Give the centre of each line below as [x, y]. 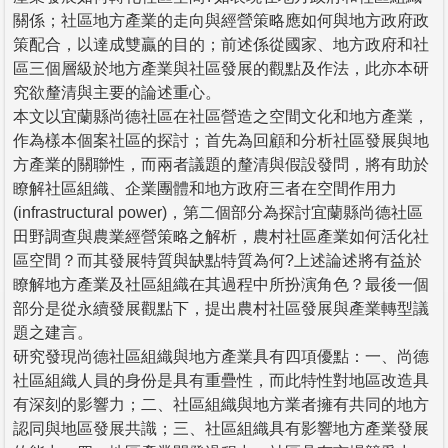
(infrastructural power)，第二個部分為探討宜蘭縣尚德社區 [218, 212]
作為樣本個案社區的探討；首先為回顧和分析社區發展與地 [221, 140]
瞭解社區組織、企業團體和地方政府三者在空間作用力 [205, 188]
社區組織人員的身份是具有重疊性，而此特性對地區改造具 [221, 380]
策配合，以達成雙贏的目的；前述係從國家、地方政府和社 [221, 44]
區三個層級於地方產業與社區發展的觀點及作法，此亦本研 [221, 68]
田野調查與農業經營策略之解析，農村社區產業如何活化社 [221, 236]
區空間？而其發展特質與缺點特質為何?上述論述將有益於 [217, 260]
